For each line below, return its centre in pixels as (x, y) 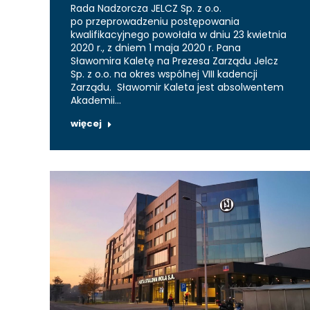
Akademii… (96, 100)
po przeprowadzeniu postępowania (155, 21)
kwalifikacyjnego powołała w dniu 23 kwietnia (179, 34)
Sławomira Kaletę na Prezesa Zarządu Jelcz (174, 61)
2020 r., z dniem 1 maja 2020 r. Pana (156, 47)
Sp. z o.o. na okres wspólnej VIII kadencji (164, 74)
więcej (86, 123)
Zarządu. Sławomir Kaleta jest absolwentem (177, 87)
